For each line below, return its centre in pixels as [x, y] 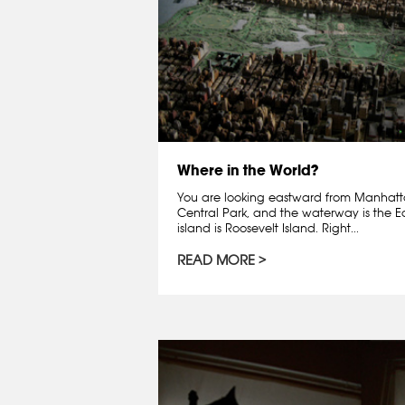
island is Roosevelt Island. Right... [268, 228]
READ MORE [216, 259]
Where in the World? [248, 170]
